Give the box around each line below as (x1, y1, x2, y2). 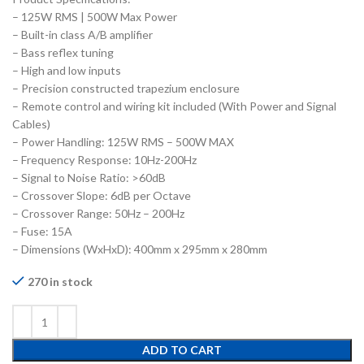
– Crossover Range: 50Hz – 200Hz (12, 206, 184, 221)
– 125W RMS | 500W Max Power (12, 10, 177, 24)
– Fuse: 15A (12, 224, 72, 239)
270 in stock (28, 275, 93, 289)
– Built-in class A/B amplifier (12, 28, 153, 42)
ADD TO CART (142, 343, 222, 357)
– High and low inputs (12, 63, 121, 78)
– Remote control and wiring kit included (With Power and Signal (12, 99, 336, 114)
